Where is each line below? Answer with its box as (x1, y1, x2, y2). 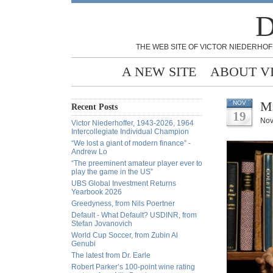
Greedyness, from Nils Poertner (71, 199, 175, 208)
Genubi (71, 239, 96, 248)
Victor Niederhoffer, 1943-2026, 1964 (71, 119, 194, 127)
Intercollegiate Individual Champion (71, 127, 189, 136)
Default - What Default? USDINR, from (71, 211, 197, 219)
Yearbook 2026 (71, 188, 122, 196)
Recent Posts (71, 102, 118, 112)
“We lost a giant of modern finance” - (71, 139, 191, 147)
